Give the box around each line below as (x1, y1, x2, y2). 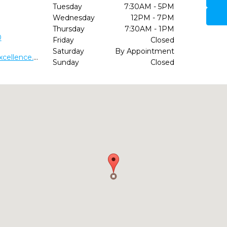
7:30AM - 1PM (124, 24, 174, 33)
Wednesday (52, 13, 95, 22)
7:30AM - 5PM (124, 2, 174, 11)
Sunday (52, 58, 79, 67)
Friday (52, 35, 74, 45)
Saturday (52, 47, 84, 56)
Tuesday (52, 2, 82, 11)
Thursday (52, 24, 85, 33)
